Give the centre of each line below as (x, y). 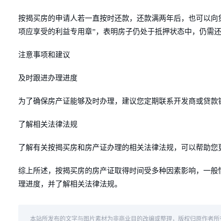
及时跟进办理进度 (48, 78)
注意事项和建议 (44, 55)
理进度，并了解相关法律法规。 (70, 184)
